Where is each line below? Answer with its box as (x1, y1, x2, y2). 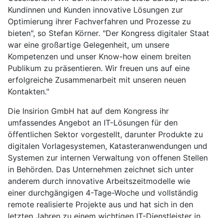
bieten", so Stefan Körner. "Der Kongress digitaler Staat (8, 28, 209, 38)
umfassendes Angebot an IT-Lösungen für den (8, 118, 178, 128)
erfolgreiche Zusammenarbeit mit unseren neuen (8, 75, 186, 85)
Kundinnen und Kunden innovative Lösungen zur (8, 5, 183, 15)
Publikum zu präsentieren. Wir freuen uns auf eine (8, 63, 190, 73)
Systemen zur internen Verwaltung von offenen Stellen (8, 153, 208, 163)
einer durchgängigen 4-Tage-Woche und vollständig (8, 188, 198, 198)
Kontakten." (8, 87, 49, 97)
